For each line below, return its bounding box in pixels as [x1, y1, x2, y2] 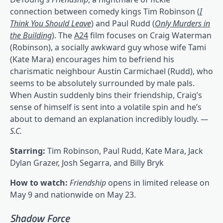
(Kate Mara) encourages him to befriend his [10, 53, 174, 65]
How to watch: [10, 177, 70, 188]
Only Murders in [155, 17, 210, 29]
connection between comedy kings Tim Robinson [10, 5, 195, 17]
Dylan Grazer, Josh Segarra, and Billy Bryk [10, 157, 164, 168]
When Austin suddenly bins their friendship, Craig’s [10, 89, 202, 101]
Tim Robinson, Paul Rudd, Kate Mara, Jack [47, 145, 203, 156]
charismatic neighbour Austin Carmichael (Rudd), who [10, 65, 213, 77]
